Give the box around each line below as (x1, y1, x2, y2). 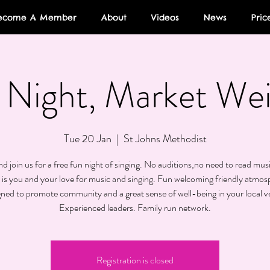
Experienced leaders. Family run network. (59, 201, 211, 215)
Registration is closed (96, 253, 174, 268)
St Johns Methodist (123, 131, 207, 147)
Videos (151, 12, 179, 23)
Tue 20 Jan (63, 131, 111, 147)
